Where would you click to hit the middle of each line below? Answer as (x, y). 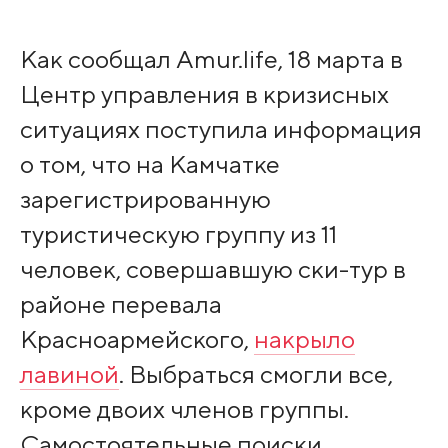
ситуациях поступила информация (220, 128)
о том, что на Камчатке (149, 163)
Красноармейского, (136, 338)
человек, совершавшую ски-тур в (212, 268)
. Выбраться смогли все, (255, 373)
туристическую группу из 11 (178, 233)
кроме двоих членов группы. (184, 408)
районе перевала (120, 303)
